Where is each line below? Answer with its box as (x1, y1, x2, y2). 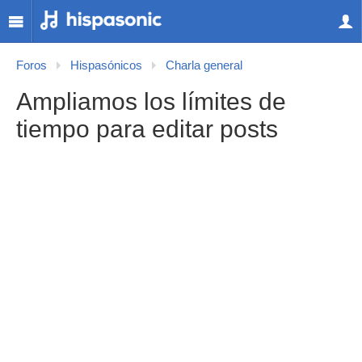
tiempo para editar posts (16, 116, 278, 142)
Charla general (166, 59, 242, 72)
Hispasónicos (70, 59, 142, 72)
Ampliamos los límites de (16, 88, 286, 115)
